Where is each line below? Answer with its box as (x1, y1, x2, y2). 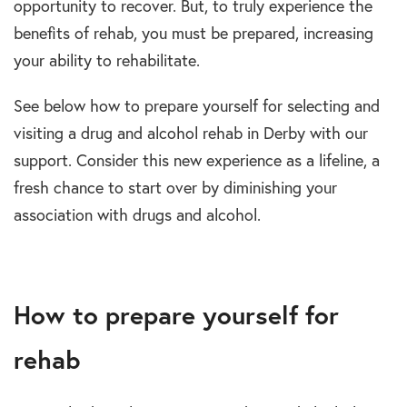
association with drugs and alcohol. (14, 204, 261, 226)
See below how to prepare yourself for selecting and (14, 95, 380, 117)
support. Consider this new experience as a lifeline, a (14, 150, 380, 172)
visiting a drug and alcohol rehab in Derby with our (14, 123, 368, 144)
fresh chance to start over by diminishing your (14, 177, 337, 199)
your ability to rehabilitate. (14, 50, 200, 72)
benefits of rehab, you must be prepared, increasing (14, 23, 373, 45)
